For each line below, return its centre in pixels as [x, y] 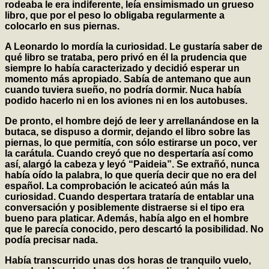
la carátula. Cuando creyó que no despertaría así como [129, 154]
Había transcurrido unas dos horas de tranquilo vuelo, [128, 261]
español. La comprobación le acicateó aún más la [117, 186]
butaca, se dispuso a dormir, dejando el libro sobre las [128, 132]
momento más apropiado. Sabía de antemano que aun [128, 79]
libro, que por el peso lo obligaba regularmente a [115, 16]
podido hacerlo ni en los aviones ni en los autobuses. [126, 101]
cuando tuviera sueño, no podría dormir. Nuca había [123, 90]
